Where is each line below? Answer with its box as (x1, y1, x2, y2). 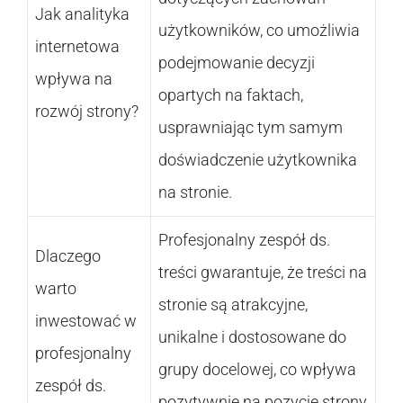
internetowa (35, 36, 120, 56)
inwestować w (35, 310, 137, 330)
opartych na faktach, (158, 85, 303, 104)
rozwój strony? (35, 101, 139, 121)
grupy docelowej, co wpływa (158, 359, 356, 379)
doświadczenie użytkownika (158, 149, 357, 169)
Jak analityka (35, 4, 130, 23)
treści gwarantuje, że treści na (158, 262, 367, 282)
